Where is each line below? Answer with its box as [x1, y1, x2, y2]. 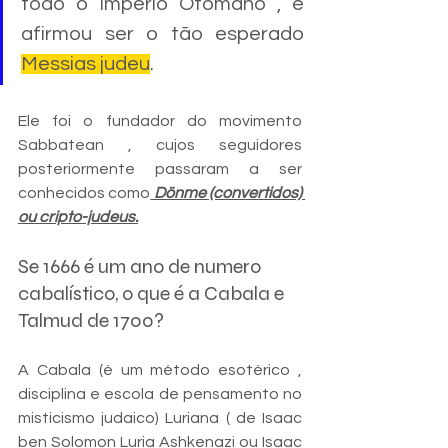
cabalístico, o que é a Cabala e [18, 280, 288, 306]
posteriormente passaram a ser [18, 160, 302, 177]
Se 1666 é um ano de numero [18, 253, 265, 279]
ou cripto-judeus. [18, 208, 138, 225]
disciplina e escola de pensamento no [18, 385, 302, 402]
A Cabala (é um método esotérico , [18, 361, 302, 378]
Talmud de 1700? [18, 307, 164, 333]
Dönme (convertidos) [150, 184, 303, 201]
